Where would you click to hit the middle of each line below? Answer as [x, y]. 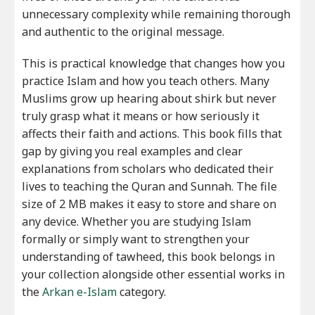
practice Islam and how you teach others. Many [146, 81]
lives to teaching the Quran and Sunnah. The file [150, 187]
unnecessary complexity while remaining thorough [156, 14]
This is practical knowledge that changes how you [154, 64]
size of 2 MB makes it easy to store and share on [149, 204]
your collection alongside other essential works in [154, 275]
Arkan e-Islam [80, 292]
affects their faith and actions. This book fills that [152, 134]
